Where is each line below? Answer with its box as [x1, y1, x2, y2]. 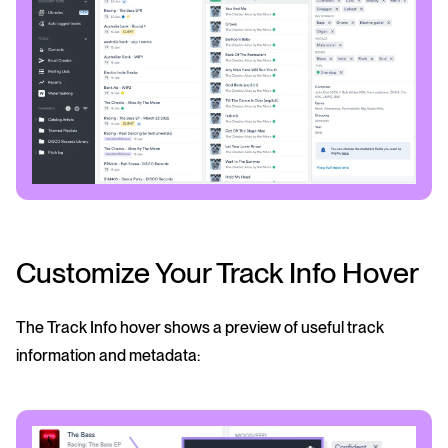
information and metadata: [16, 346, 200, 366]
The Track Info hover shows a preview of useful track [16, 318, 384, 338]
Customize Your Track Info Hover [16, 255, 419, 291]
